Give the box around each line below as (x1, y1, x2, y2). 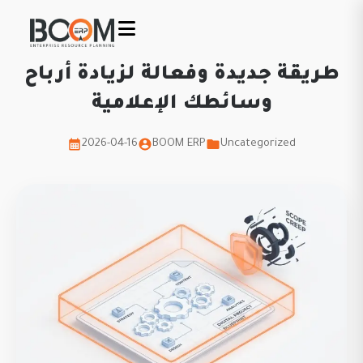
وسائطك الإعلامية (91, 94, 272, 115)
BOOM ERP (152, 138, 206, 150)
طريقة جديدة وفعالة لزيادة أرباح (23, 65, 340, 86)
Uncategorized (220, 138, 296, 150)
